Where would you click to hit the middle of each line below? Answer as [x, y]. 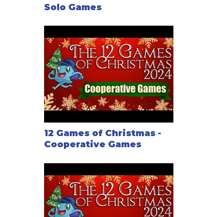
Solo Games [73, 7]
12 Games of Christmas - [102, 133]
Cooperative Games [93, 145]
